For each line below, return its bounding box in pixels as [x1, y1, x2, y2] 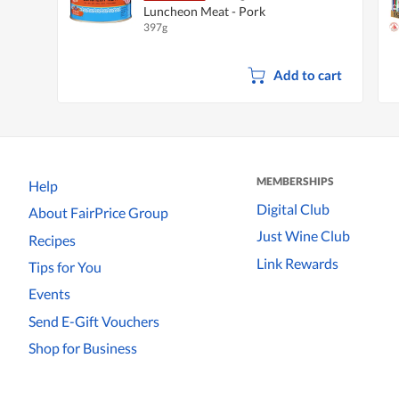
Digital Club [256, 199, 330, 217]
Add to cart [273, 66, 342, 83]
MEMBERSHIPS [256, 174, 334, 188]
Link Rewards [256, 254, 338, 272]
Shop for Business [28, 339, 137, 357]
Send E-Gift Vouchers [28, 312, 159, 330]
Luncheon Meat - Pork [143, 3, 265, 19]
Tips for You [28, 258, 102, 276]
